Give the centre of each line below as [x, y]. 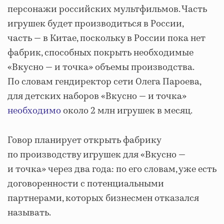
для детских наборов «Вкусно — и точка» [97, 96]
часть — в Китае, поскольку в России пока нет [106, 38]
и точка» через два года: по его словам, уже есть [112, 169]
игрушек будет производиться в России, [95, 24]
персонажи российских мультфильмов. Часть [107, 9]
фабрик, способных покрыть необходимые [100, 53]
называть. [29, 213]
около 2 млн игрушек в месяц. [127, 111]
